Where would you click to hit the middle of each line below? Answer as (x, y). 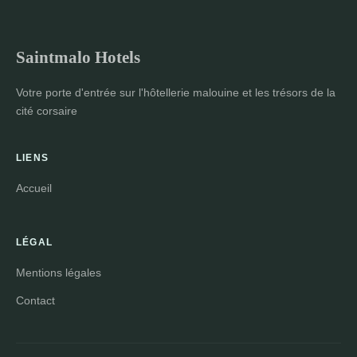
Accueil (34, 188)
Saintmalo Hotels (78, 57)
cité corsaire (47, 111)
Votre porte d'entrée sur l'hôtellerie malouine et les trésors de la (176, 93)
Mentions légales (59, 273)
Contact (35, 301)
